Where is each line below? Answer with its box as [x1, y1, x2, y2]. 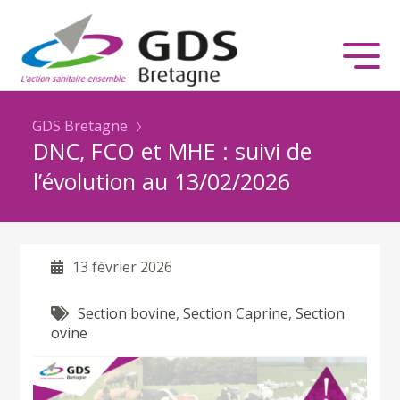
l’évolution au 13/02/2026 [33, 165, 291, 196]
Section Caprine [183, 303, 289, 323]
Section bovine [78, 303, 177, 323]
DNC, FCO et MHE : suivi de [33, 135, 312, 166]
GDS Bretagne [32, 115, 129, 136]
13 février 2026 [72, 256, 173, 277]
